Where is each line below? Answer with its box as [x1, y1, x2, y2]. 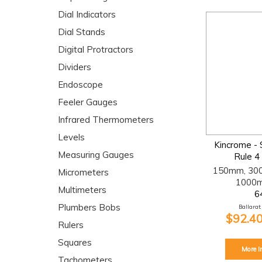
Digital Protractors [58, 44, 133, 55]
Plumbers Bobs [58, 202, 120, 213]
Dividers [58, 61, 91, 73]
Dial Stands [58, 26, 105, 37]
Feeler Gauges [58, 96, 118, 108]
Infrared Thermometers [58, 114, 154, 125]
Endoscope [58, 79, 103, 90]
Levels [58, 132, 85, 143]
